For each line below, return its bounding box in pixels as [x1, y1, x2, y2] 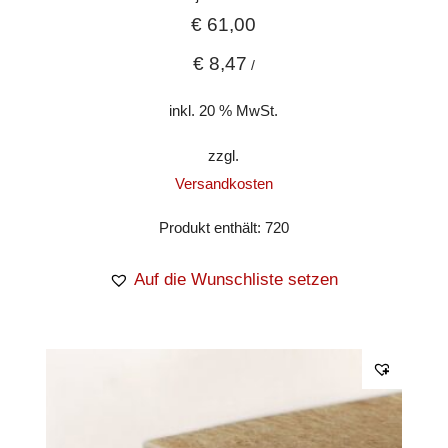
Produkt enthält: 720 [158, 219, 289, 237]
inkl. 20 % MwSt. [169, 101, 279, 119]
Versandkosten [174, 174, 273, 192]
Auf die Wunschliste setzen [134, 270, 339, 290]
